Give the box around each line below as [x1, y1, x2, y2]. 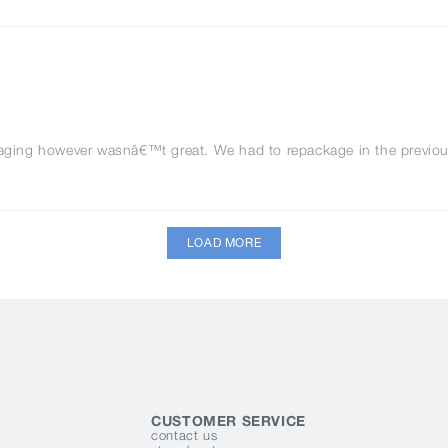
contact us [151, 426, 218, 443]
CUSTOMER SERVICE [151, 411, 306, 429]
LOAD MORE [186, 235, 262, 250]
